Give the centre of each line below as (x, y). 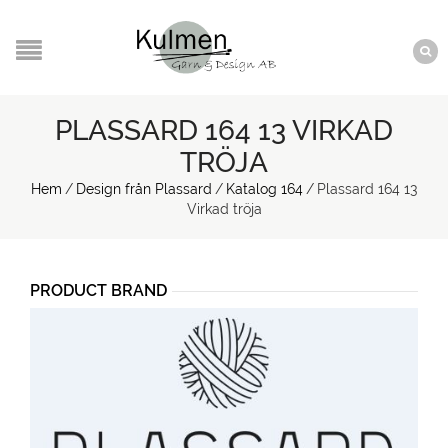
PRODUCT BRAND (98, 290)
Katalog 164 (264, 189)
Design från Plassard (144, 189)
